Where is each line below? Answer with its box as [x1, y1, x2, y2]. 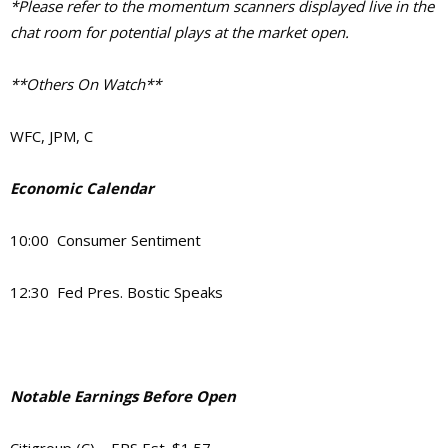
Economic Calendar [10, 178, 154, 199]
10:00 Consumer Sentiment [10, 230, 201, 251]
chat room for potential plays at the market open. [10, 22, 349, 43]
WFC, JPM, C [10, 126, 93, 147]
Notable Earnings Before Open [10, 386, 236, 407]
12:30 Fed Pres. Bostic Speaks [10, 282, 223, 303]
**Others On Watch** [10, 74, 161, 95]
